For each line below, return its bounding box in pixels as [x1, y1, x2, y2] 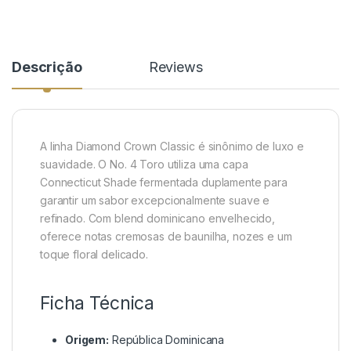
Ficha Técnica [40, 292, 155, 315]
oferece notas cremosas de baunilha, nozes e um [40, 230, 292, 244]
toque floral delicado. [40, 248, 148, 262]
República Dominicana [109, 333, 225, 347]
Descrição [12, 59, 82, 76]
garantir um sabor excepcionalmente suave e [40, 194, 270, 208]
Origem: [65, 333, 110, 347]
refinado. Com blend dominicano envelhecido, [40, 212, 275, 226]
